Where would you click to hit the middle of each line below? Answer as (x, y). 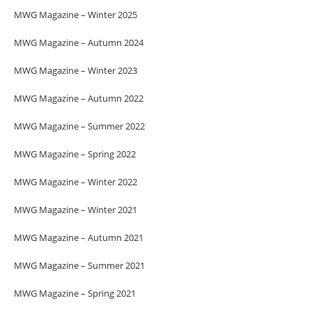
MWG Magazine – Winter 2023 (76, 70)
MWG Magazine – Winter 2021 (76, 209)
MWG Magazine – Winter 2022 (76, 181)
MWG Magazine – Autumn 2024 (79, 42)
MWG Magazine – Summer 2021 (79, 265)
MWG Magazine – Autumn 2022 (79, 98)
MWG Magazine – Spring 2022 (75, 154)
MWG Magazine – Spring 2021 (75, 293)
